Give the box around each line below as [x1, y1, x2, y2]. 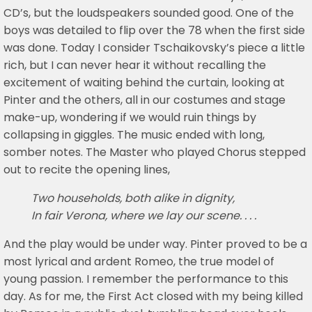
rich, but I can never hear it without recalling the [3, 57, 266, 74]
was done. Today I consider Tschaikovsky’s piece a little [3, 40, 305, 56]
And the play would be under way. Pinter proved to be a [3, 236, 307, 253]
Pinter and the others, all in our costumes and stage [3, 92, 286, 109]
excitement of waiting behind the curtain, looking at [3, 75, 285, 91]
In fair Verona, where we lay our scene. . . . [31, 208, 256, 224]
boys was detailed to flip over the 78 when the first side [3, 22, 305, 39]
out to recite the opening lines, [3, 162, 170, 178]
